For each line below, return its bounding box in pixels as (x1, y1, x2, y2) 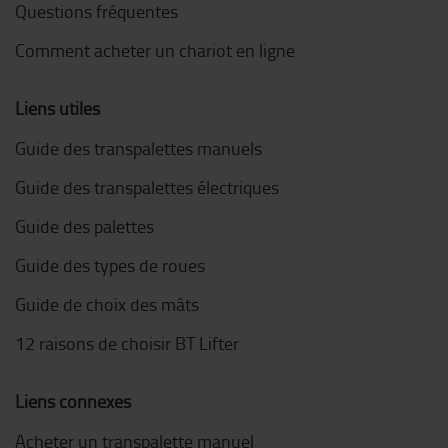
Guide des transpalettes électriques (15, 175, 279, 200)
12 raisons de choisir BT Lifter (15, 331, 239, 356)
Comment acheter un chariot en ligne (15, 38, 295, 63)
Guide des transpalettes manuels (15, 136, 262, 161)
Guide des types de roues (15, 253, 205, 278)
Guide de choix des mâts (15, 292, 199, 317)
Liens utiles (15, 96, 100, 121)
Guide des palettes (15, 214, 154, 239)
